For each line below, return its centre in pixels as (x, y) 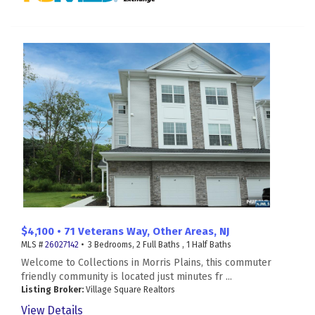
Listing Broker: (52, 290)
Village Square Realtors (129, 290)
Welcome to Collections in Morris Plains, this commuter (146, 263)
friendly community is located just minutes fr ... (127, 277)
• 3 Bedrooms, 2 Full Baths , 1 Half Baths (155, 245)
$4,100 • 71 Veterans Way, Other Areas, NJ (125, 232)
